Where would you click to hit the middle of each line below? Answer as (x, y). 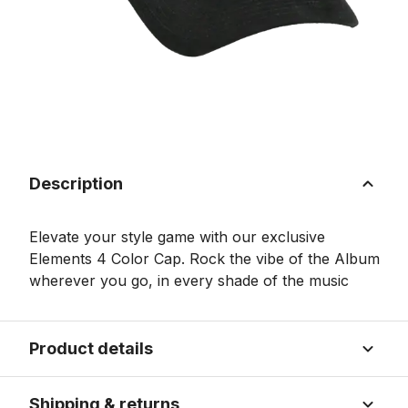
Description (76, 184)
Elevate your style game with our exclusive (177, 237)
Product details (91, 348)
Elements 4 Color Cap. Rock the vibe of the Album (204, 259)
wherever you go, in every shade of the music (189, 280)
